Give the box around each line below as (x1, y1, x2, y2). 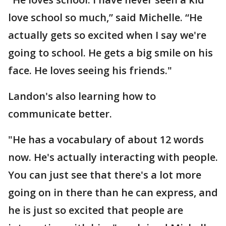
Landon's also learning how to (8, 89, 156, 103)
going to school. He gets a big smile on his (8, 46, 213, 60)
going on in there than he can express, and (8, 186, 218, 199)
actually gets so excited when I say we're (8, 28, 206, 42)
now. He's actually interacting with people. (8, 150, 218, 164)
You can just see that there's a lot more (8, 168, 201, 182)
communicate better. (8, 107, 112, 121)
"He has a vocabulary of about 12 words (8, 133, 204, 146)
